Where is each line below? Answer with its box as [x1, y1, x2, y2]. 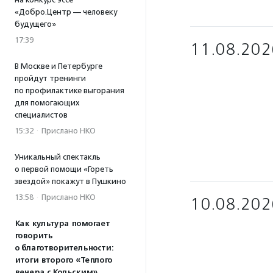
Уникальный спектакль [15, 152, 101, 161]
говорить [15, 231, 52, 241]
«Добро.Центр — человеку [15, 7, 117, 16]
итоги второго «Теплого [15, 255, 112, 265]
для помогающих [15, 98, 80, 107]
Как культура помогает [15, 219, 110, 229]
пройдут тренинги [15, 74, 86, 83]
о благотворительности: [15, 243, 113, 253]
